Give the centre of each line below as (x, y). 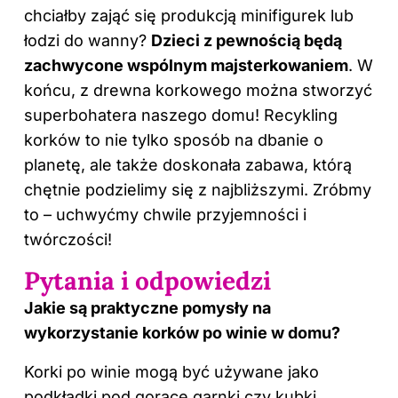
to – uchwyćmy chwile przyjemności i (165, 215)
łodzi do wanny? (88, 41)
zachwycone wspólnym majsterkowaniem (186, 66)
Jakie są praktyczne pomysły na (147, 308)
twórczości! (68, 240)
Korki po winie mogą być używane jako (171, 372)
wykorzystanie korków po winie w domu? (182, 333)
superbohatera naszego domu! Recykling (181, 115)
